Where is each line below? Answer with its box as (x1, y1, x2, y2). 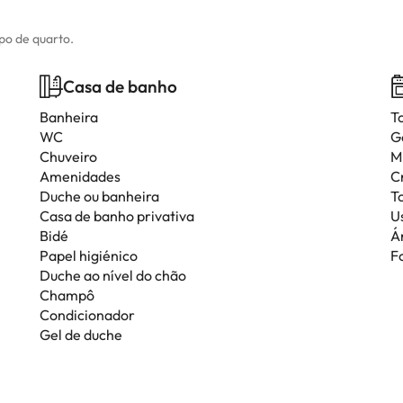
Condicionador (40, 306, 135, 324)
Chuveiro (40, 148, 97, 166)
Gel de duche (40, 326, 122, 344)
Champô (40, 286, 94, 304)
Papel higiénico (40, 246, 138, 264)
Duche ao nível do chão (40, 266, 186, 284)
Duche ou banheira (40, 187, 159, 205)
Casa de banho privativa (40, 207, 194, 225)
